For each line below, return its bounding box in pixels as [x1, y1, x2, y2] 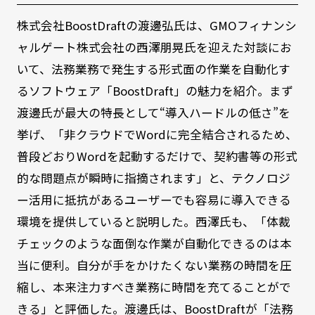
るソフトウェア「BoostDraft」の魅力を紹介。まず [16, 82, 293, 99]
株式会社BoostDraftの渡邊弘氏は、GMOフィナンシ [16, 16, 297, 34]
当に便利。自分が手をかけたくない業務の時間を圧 [16, 256, 292, 274]
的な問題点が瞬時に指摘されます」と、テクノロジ [16, 169, 290, 186]
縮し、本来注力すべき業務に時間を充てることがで [16, 278, 291, 295]
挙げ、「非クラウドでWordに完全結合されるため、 [16, 125, 297, 143]
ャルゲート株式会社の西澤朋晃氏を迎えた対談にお [16, 38, 292, 56]
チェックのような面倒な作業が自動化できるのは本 [16, 234, 292, 252]
